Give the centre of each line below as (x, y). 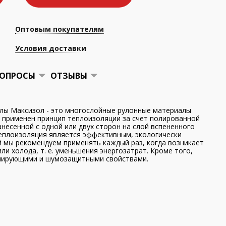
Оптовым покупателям (60, 29)
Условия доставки (51, 48)
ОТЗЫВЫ (69, 76)
